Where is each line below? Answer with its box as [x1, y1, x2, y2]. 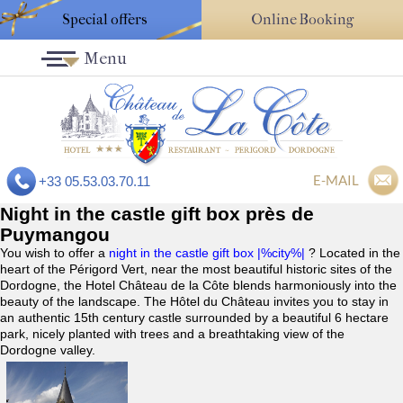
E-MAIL [313, 172, 359, 189]
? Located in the [309, 246, 400, 261]
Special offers [62, 11, 148, 28]
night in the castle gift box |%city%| [109, 246, 309, 261]
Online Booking [251, 11, 354, 28]
